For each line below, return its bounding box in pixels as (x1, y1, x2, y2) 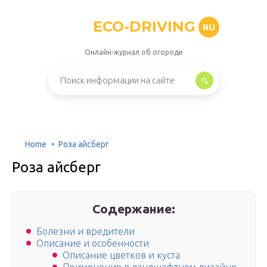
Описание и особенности (36, 238, 149, 249)
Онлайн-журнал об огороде (84, 48, 183, 56)
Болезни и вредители (36, 226, 135, 237)
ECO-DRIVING (92, 18, 195, 35)
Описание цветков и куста (63, 250, 180, 261)
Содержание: (92, 201, 176, 216)
